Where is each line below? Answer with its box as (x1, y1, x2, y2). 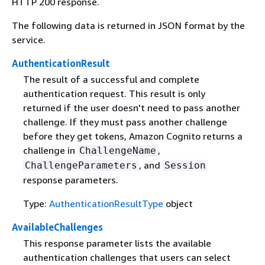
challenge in (22, 144, 77, 157)
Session (164, 160, 206, 172)
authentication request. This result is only (22, 88, 205, 100)
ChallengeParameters (24, 160, 137, 172)
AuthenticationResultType (49, 198, 163, 210)
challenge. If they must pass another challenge (22, 116, 227, 128)
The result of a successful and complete (22, 73, 199, 86)
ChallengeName (79, 145, 156, 157)
